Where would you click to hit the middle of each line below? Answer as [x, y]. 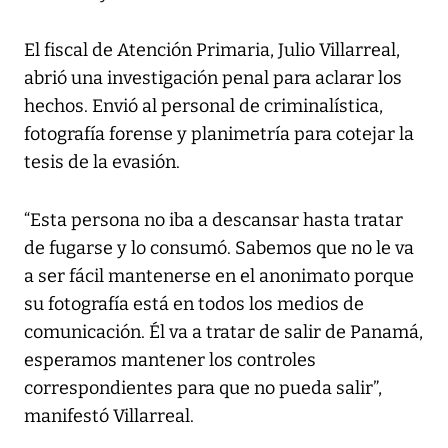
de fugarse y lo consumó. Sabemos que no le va [219, 248]
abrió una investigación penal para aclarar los [213, 78]
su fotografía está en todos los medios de [194, 304]
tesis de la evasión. [102, 162]
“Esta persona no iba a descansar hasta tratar [213, 220]
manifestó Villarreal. [109, 416]
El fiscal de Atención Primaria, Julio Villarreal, [212, 50]
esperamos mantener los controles [170, 360]
